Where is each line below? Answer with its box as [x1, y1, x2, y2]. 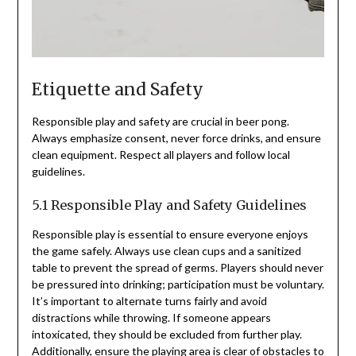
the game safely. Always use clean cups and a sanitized [31, 244, 301, 258]
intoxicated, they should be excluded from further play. [31, 327, 302, 342]
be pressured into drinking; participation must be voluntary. [31, 277, 324, 292]
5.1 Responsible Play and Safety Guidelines [31, 197, 307, 214]
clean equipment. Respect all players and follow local [31, 148, 290, 162]
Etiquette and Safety [31, 79, 203, 101]
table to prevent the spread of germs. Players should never [31, 261, 323, 275]
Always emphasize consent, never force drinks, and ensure [31, 131, 321, 145]
